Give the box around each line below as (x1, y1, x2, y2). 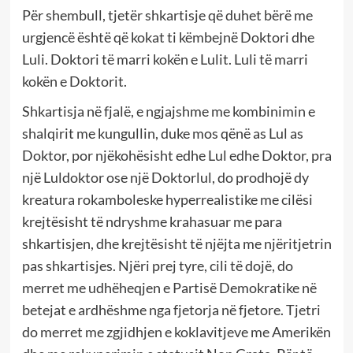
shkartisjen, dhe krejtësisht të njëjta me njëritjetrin (21, 234, 332, 252)
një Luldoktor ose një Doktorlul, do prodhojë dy (21, 168, 309, 186)
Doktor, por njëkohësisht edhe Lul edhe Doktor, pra (21, 146, 332, 164)
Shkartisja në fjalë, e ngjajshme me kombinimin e (21, 102, 315, 120)
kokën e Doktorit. (21, 72, 127, 90)
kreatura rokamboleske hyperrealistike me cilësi (21, 190, 313, 208)
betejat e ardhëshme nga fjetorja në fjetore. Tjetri (21, 300, 321, 318)
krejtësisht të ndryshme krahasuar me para (21, 212, 282, 230)
